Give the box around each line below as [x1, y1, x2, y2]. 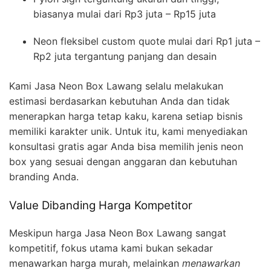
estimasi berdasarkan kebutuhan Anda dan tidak [9, 95, 230, 108]
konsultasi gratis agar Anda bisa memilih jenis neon [9, 140, 243, 153]
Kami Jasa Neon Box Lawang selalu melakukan [9, 80, 223, 93]
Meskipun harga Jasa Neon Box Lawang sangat [9, 226, 226, 239]
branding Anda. [9, 171, 79, 183]
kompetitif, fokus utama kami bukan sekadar [9, 241, 213, 254]
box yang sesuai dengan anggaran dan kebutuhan [9, 155, 237, 168]
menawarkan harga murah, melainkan [9, 256, 182, 269]
